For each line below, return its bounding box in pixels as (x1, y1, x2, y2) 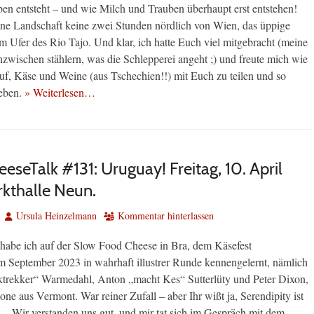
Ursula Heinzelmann (16, 209, 97, 223)
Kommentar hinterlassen (118, 209, 214, 223)
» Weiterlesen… (25, 85, 95, 100)
